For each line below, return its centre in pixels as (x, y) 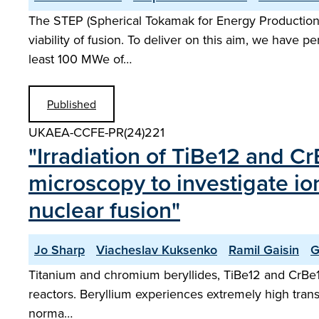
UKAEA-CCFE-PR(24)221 (96, 132)
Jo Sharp (59, 250)
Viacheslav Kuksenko (157, 250)
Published (72, 104)
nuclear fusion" (104, 209)
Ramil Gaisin (264, 250)
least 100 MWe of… (80, 59)
